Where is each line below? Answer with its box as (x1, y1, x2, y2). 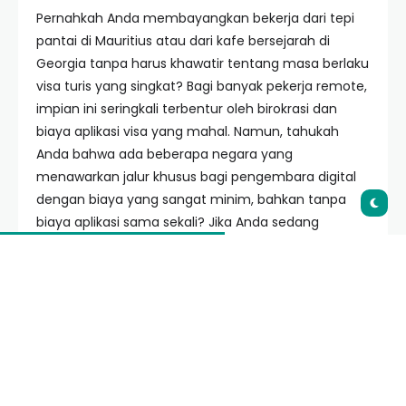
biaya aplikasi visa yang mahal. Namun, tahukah (36, 122, 339, 140)
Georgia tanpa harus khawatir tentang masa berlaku (36, 54, 369, 72)
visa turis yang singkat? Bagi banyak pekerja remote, (36, 77, 367, 95)
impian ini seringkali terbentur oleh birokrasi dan (36, 100, 337, 118)
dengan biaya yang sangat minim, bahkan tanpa (36, 190, 346, 208)
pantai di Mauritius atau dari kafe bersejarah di (36, 32, 330, 50)
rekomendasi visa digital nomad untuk (93, 236, 350, 254)
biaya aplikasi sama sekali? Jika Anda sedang (36, 213, 319, 231)
